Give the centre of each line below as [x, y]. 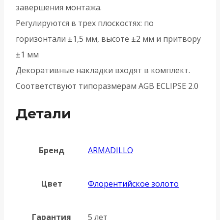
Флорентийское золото [133, 183]
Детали [43, 113]
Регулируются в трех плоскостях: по [85, 23]
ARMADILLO [110, 150]
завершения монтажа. [59, 8]
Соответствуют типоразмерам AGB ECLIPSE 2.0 [107, 86]
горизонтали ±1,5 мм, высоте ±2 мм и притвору [108, 39]
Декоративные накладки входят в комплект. [103, 70]
